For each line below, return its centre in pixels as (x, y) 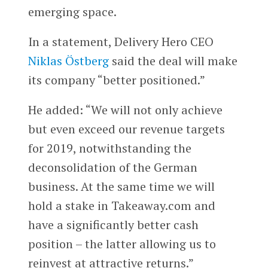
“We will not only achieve (154, 110)
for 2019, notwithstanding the (109, 148)
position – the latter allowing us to (122, 244)
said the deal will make (173, 61)
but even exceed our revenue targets (126, 129)
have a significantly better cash (113, 225)
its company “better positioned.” (116, 80)
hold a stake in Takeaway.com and (121, 206)
